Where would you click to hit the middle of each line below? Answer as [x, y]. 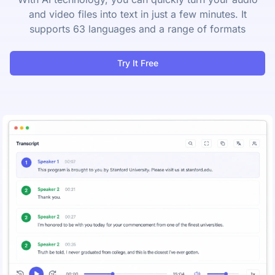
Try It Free [137, 63]
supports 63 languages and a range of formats [137, 29]
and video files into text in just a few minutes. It [137, 14]
